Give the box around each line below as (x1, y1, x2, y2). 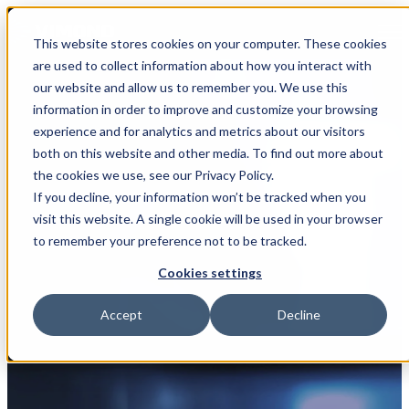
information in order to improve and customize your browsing (33, 101, 378, 117)
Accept (100, 307, 142, 323)
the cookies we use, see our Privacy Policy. (33, 167, 274, 183)
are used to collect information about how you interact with (33, 58, 372, 73)
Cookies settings (158, 265, 262, 281)
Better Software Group (7, 249, 224, 274)
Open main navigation (246, 26, 374, 42)
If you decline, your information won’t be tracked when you (33, 189, 366, 204)
